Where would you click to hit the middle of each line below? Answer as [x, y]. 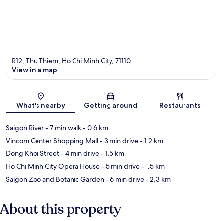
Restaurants [180, 105]
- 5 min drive [120, 166]
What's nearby [41, 105]
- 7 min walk [63, 128]
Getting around [110, 105]
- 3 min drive [118, 141]
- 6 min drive [124, 179]
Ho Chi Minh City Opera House [53, 166]
